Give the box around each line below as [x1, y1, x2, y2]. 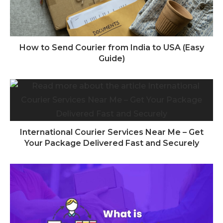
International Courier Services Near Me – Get [19, 127, 204, 137]
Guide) [98, 53, 125, 63]
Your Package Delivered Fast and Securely [24, 138, 199, 148]
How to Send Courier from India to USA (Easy [19, 42, 204, 52]
